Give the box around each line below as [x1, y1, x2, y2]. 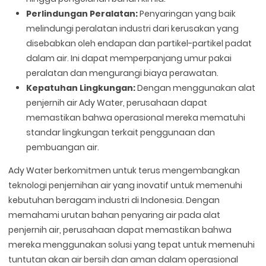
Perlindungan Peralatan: [26, 7, 138, 20]
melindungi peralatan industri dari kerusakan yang [26, 22, 239, 34]
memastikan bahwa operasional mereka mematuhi [26, 111, 246, 123]
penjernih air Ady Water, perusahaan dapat [26, 96, 208, 109]
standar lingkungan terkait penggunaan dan [26, 126, 216, 138]
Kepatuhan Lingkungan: [26, 81, 136, 94]
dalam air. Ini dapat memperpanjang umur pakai [26, 52, 232, 64]
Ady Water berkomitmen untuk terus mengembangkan [8, 164, 240, 176]
